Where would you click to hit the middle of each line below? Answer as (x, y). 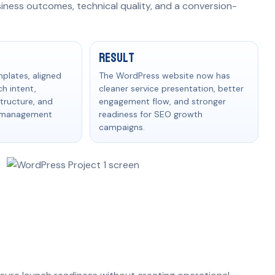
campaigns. (122, 127)
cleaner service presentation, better (171, 88)
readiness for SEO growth (150, 114)
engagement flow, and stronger (162, 101)
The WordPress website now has (164, 75)
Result (116, 57)
